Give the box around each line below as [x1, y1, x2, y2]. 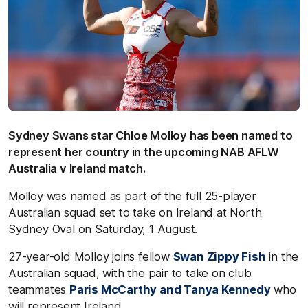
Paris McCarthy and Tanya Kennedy [69, 282, 271, 296]
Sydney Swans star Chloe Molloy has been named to [8, 128, 293, 142]
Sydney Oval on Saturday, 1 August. [8, 221, 198, 236]
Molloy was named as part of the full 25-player [8, 188, 256, 203]
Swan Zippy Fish [173, 249, 266, 263]
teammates [8, 282, 70, 296]
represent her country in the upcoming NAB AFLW [8, 144, 279, 159]
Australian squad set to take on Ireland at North [8, 205, 262, 219]
